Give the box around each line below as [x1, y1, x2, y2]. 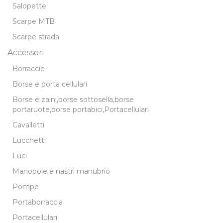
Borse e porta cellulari [12, 79, 87, 89]
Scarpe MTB [12, 16, 55, 26]
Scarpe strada [12, 32, 59, 41]
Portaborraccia [12, 197, 63, 207]
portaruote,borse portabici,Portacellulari [12, 105, 149, 114]
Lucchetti [12, 135, 46, 145]
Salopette [12, 1, 46, 10]
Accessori [7, 47, 44, 57]
